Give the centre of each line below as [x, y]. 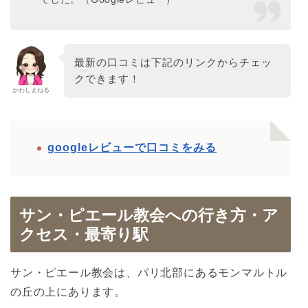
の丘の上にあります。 [68, 291]
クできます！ [107, 79]
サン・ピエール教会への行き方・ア [149, 215]
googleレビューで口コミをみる [132, 147]
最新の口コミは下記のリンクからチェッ [173, 63]
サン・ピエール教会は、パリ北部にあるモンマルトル [149, 272]
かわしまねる [31, 90]
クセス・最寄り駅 [84, 234]
